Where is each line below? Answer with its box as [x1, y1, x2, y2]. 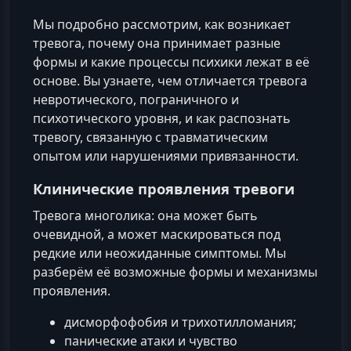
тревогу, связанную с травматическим [33, 128, 268, 147]
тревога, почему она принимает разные [33, 34, 280, 52]
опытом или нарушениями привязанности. [33, 147, 299, 165]
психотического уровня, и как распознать [33, 110, 291, 128]
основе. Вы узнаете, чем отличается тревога [33, 72, 307, 90]
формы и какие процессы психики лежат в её [33, 53, 309, 71]
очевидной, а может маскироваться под [33, 226, 280, 244]
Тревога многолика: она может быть [33, 207, 258, 225]
